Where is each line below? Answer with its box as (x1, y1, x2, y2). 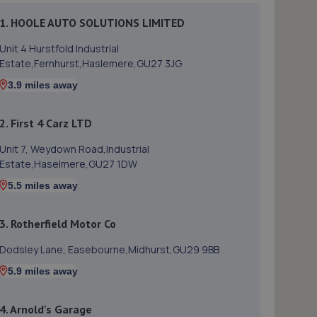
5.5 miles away (8, 180, 78, 191)
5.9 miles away (8, 265, 78, 277)
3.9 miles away (8, 79, 78, 91)
